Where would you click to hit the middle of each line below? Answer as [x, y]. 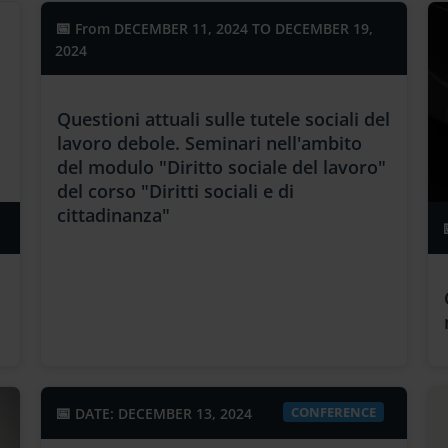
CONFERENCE [333, 412]
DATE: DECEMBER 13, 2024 [164, 414]
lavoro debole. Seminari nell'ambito [210, 143]
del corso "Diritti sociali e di [176, 191]
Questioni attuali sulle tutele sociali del [224, 119]
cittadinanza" [114, 215]
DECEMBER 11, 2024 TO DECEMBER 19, [242, 29]
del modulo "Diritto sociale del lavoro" [222, 167]
